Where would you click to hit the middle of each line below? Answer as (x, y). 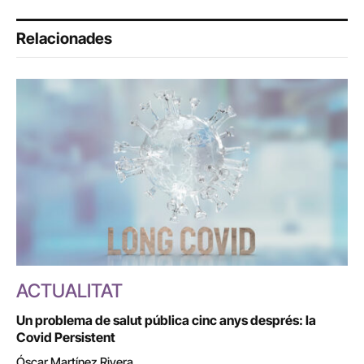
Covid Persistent (66, 337)
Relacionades (64, 39)
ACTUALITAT (69, 290)
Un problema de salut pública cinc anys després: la (166, 320)
